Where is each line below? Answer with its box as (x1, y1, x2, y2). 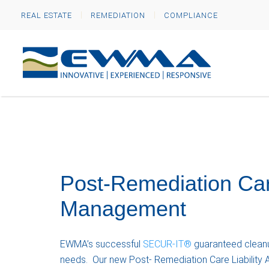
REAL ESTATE (21, 10, 72, 20)
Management (60, 196, 186, 221)
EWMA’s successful (60, 238, 143, 250)
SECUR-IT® (143, 238, 192, 250)
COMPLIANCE (164, 10, 218, 20)
